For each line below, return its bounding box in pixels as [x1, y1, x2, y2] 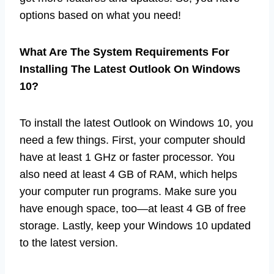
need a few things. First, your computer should [20, 133, 245, 146]
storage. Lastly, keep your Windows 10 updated [20, 219, 251, 232]
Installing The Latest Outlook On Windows [20, 62, 240, 75]
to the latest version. [20, 236, 118, 249]
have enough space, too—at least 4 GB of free [20, 202, 246, 215]
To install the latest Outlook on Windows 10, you [20, 116, 253, 129]
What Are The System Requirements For [20, 45, 229, 58]
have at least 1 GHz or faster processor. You [20, 150, 235, 163]
